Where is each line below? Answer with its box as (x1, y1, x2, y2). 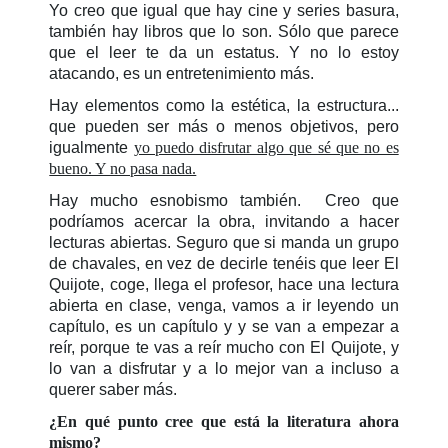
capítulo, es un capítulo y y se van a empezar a (49, 317, 399, 335)
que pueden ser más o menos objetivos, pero (49, 117, 399, 135)
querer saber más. (49, 380, 178, 398)
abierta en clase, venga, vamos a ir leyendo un (49, 296, 399, 314)
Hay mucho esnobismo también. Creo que (49, 191, 399, 209)
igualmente (49, 138, 134, 156)
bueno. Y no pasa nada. (49, 159, 197, 177)
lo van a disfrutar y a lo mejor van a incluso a (49, 359, 399, 377)
